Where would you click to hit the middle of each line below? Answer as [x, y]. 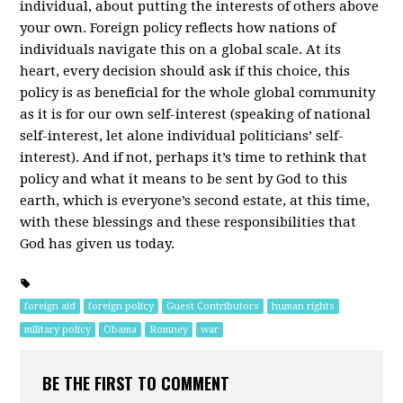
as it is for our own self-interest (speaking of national [196, 114]
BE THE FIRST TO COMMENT [136, 383]
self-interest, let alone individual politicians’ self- [182, 135]
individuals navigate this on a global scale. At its [181, 49]
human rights [304, 306]
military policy [58, 329]
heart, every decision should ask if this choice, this [185, 71]
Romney [169, 329]
